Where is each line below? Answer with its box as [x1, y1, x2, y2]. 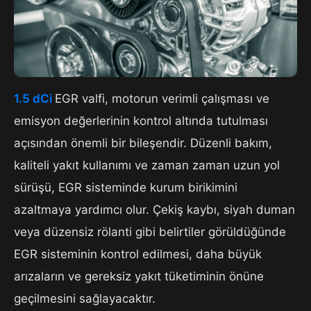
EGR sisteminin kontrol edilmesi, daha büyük [14, 247, 262, 262]
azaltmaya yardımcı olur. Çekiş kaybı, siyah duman [14, 203, 295, 217]
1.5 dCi [14, 92, 55, 106]
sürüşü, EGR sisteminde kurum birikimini [14, 180, 237, 195]
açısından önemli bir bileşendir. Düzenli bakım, [14, 136, 272, 151]
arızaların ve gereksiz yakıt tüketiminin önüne [14, 269, 264, 284]
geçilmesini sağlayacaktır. [14, 292, 155, 306]
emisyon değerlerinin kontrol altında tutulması [14, 114, 268, 128]
